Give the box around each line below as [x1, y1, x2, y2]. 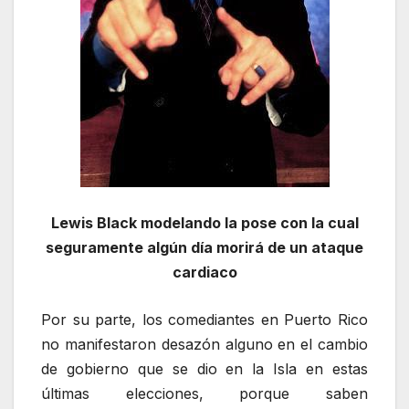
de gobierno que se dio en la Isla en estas [41, 360, 368, 379]
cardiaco [172, 262, 237, 281]
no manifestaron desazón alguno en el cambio [41, 335, 368, 354]
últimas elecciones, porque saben [41, 384, 368, 404]
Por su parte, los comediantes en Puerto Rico [41, 310, 368, 330]
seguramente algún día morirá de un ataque [46, 237, 363, 257]
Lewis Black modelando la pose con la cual [50, 213, 359, 232]
